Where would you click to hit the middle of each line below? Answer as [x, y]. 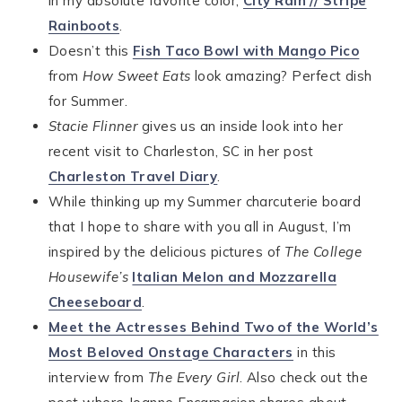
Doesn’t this [91, 51]
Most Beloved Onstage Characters [171, 352]
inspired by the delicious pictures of [165, 252]
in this [315, 352]
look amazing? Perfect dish [281, 76]
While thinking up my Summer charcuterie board [205, 201]
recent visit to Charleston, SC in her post [181, 151]
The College [321, 252]
